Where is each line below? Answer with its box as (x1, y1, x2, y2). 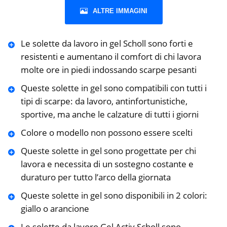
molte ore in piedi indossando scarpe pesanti (20, 64, 197, 76)
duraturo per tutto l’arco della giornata (20, 171, 171, 183)
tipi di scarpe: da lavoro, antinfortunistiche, (20, 95, 187, 107)
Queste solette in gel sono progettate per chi (20, 145, 196, 157)
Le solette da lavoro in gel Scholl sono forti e (20, 37, 193, 50)
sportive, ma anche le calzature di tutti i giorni (20, 108, 199, 121)
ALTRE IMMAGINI (92, 7, 147, 15)
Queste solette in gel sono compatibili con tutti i (20, 82, 207, 94)
